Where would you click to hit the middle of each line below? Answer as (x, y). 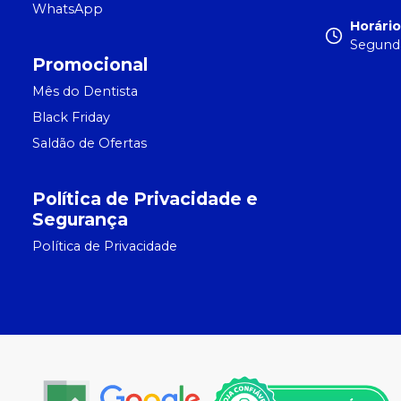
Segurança (80, 220)
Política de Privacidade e (145, 199)
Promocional (90, 65)
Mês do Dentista (85, 92)
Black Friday (71, 118)
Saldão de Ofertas (90, 144)
